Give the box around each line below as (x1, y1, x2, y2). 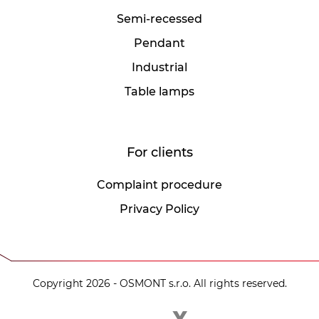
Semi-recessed (117, 11, 202, 26)
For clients (126, 144, 193, 160)
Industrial (132, 60, 187, 74)
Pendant (134, 36, 185, 50)
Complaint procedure (97, 177, 222, 192)
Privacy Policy (120, 202, 199, 216)
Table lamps (125, 84, 194, 98)
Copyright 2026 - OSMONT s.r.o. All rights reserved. (32, 276, 287, 290)
